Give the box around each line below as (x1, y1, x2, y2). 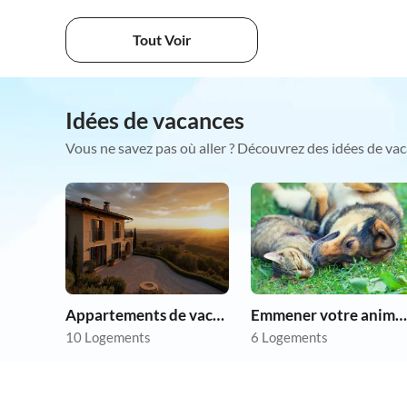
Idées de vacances (65, 106, 244, 134)
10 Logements (65, 329, 151, 345)
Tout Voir (132, 31, 192, 48)
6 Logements (251, 329, 328, 345)
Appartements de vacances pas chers (213, 305, 224, 324)
